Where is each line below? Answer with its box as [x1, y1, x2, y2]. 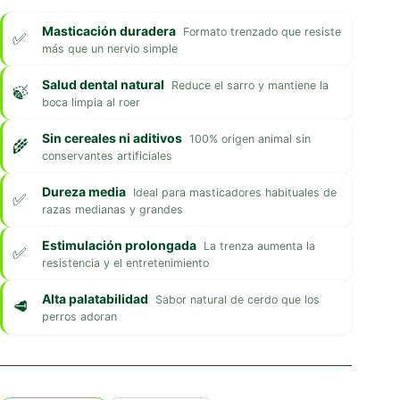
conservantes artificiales [42, 148, 172, 162]
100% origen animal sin [189, 131, 311, 146]
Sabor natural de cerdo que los [155, 292, 320, 306]
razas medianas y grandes [42, 202, 183, 216]
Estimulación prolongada [42, 237, 196, 253]
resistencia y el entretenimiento [42, 255, 209, 270]
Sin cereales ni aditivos [42, 129, 182, 146]
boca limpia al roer [42, 95, 140, 109]
